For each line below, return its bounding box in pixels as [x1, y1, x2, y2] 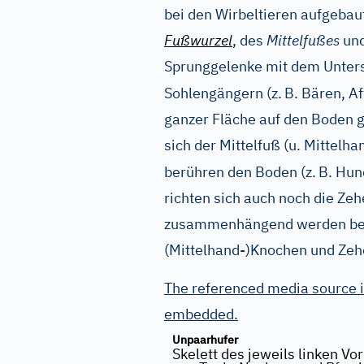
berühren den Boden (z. [164, 162, 316, 181]
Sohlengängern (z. [164, 84, 282, 102]
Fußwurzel [164, 31, 232, 50]
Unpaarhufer [172, 332, 238, 347]
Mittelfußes [266, 31, 340, 50]
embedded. [164, 305, 238, 323]
